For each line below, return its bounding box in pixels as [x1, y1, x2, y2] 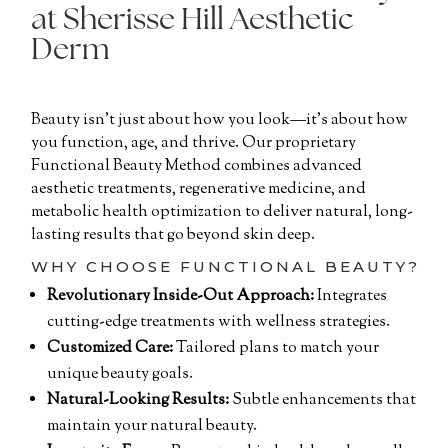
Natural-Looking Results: [47, 389, 230, 413]
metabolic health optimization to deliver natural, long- [31, 200, 414, 224]
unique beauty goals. [47, 363, 194, 387]
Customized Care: [47, 337, 174, 361]
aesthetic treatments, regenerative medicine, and [31, 177, 367, 201]
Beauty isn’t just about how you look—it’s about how [31, 108, 409, 132]
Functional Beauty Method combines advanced [31, 154, 363, 178]
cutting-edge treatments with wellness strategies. [47, 311, 391, 335]
